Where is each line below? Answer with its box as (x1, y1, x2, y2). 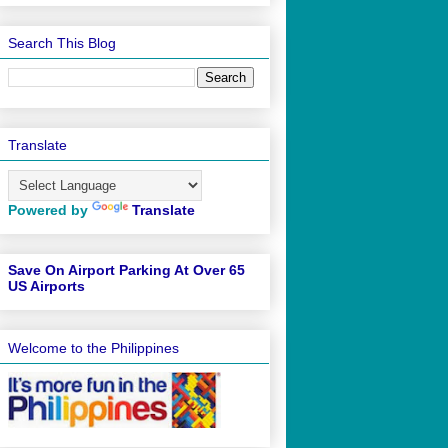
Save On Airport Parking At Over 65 (8, 262, 245, 279)
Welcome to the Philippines (8, 339, 179, 356)
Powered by (8, 202, 92, 219)
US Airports (8, 278, 85, 295)
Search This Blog (8, 34, 116, 51)
